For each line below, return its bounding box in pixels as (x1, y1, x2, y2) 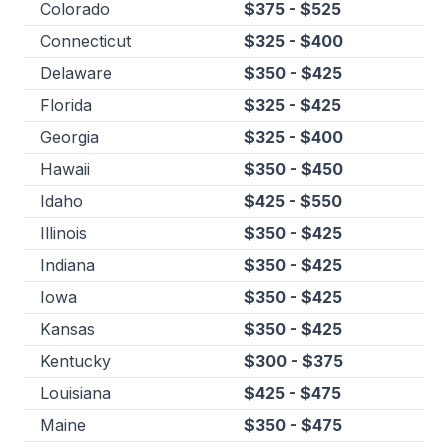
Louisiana (40, 383, 111, 404)
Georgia (40, 127, 99, 148)
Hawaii (40, 159, 90, 180)
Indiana (40, 255, 95, 276)
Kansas (40, 319, 95, 340)
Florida (40, 95, 92, 116)
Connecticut (40, 31, 131, 52)
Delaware (40, 63, 112, 84)
